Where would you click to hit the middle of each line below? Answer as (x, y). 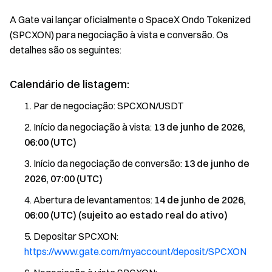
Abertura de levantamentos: (94, 200)
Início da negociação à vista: (93, 127)
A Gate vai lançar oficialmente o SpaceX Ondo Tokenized (130, 19)
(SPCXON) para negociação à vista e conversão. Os (119, 35)
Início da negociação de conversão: (109, 163)
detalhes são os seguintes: (66, 50)
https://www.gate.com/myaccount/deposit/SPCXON (135, 251)
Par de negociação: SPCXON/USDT (109, 106)
